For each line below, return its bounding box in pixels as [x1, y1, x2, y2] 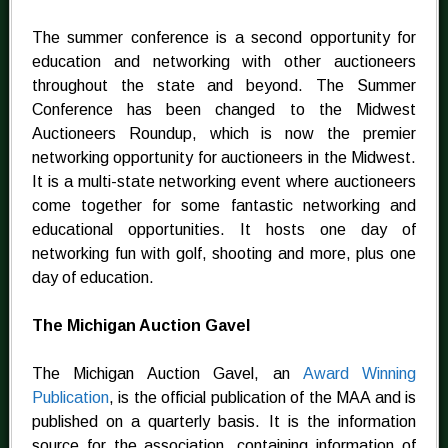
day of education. [31, 269, 154, 287]
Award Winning [302, 365, 417, 383]
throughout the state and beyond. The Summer [31, 77, 417, 95]
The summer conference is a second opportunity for [31, 29, 417, 47]
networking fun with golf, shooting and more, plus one [31, 245, 417, 263]
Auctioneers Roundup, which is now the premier [31, 125, 417, 143]
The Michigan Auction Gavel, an [31, 365, 303, 383]
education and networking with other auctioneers [31, 53, 417, 71]
